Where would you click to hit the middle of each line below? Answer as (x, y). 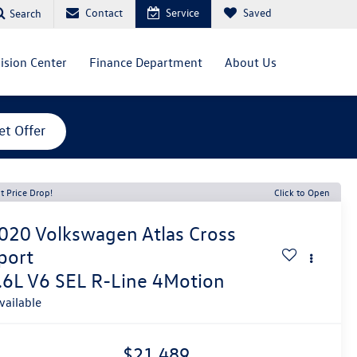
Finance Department (146, 62)
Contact (104, 12)
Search (25, 13)
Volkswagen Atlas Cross (136, 234)
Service (182, 12)
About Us (251, 62)
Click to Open (302, 192)
